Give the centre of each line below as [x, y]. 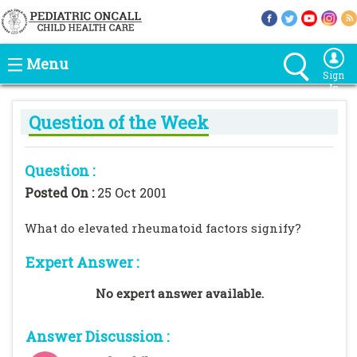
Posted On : [61, 192]
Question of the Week [119, 122]
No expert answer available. [179, 293]
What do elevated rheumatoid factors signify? [163, 228]
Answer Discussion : [97, 336]
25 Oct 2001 [132, 192]
